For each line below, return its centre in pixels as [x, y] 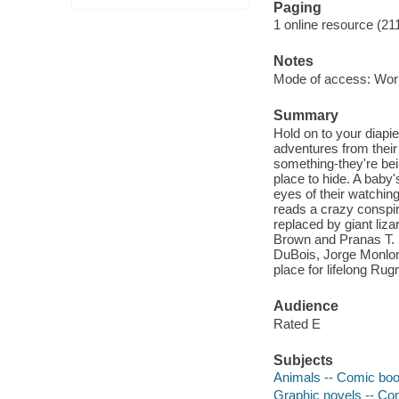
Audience [305, 306]
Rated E [297, 323]
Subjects [303, 360]
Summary [305, 116]
